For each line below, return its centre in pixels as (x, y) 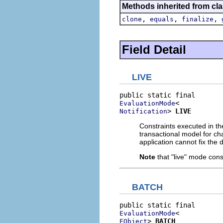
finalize (198, 19)
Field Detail (154, 49)
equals (162, 19)
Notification (143, 111)
